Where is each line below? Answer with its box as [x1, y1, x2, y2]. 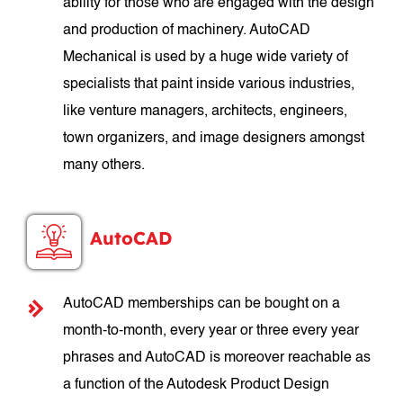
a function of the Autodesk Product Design [63, 378, 330, 392]
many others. [63, 158, 146, 173]
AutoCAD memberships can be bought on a [63, 297, 341, 311]
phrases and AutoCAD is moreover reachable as [63, 351, 372, 365]
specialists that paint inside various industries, [63, 77, 355, 92]
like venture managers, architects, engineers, [63, 104, 348, 119]
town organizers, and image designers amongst [63, 131, 365, 146]
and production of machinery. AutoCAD [63, 23, 311, 38]
